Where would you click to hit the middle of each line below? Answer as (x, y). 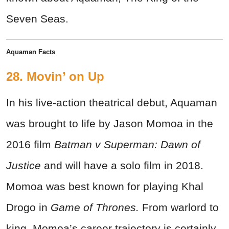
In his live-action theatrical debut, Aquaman (112, 103)
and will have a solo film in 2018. (122, 166)
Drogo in (28, 208)
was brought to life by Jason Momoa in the (110, 124)
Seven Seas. (37, 19)
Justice (24, 166)
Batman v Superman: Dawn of (127, 145)
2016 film (30, 145)
